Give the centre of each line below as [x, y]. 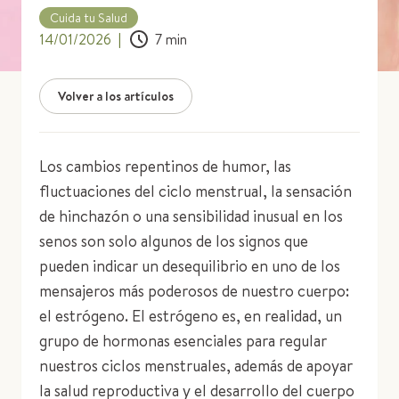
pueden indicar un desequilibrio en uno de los [190, 266]
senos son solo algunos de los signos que [174, 241]
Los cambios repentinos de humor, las [165, 166]
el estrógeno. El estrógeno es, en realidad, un [191, 316]
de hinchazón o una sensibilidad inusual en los [191, 216]
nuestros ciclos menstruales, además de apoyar [196, 366]
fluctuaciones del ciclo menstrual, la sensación [195, 191]
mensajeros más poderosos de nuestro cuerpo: [194, 291]
